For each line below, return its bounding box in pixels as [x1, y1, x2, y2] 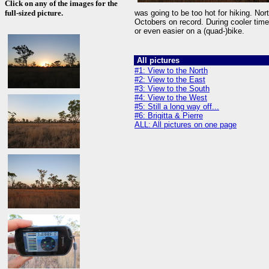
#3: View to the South [134, 84, 210, 93]
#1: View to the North [134, 66, 208, 75]
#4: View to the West [134, 93, 207, 102]
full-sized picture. [5, 8, 63, 18]
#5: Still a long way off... [134, 102, 219, 111]
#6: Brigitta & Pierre [134, 111, 203, 120]
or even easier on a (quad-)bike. [134, 26, 244, 36]
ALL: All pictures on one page [134, 120, 237, 129]
